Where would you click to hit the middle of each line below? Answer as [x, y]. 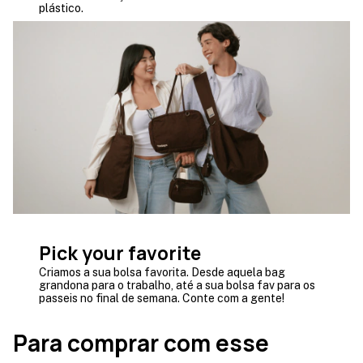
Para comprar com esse [141, 343]
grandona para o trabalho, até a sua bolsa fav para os [177, 286]
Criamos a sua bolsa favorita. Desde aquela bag [162, 273]
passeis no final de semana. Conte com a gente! [162, 299]
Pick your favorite [120, 253]
